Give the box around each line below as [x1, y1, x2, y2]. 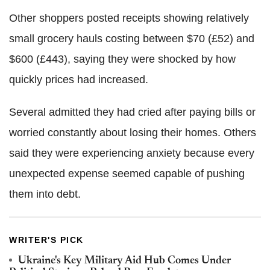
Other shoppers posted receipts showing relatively [9, 11, 249, 24]
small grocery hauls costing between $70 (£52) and [9, 32, 254, 45]
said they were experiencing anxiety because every [9, 146, 254, 159]
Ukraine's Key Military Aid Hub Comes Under [18, 255, 231, 266]
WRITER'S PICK [9, 234, 84, 245]
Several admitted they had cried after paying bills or [9, 105, 256, 118]
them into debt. [9, 187, 81, 200]
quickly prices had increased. [9, 73, 148, 86]
